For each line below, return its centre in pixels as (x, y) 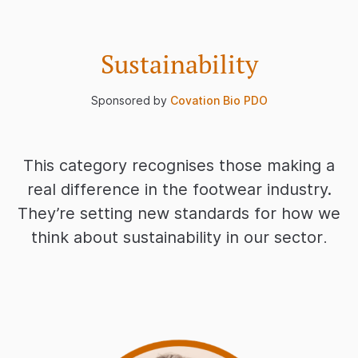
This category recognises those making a (179, 166)
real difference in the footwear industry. (179, 190)
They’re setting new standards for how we (179, 214)
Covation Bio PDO (219, 101)
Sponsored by (130, 101)
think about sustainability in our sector (177, 238)
